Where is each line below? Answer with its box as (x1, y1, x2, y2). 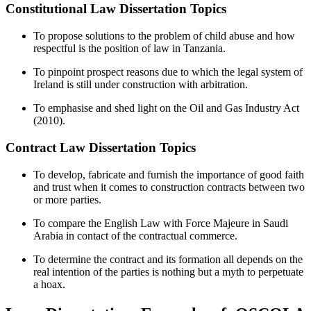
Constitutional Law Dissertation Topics (6, 1, 226, 17)
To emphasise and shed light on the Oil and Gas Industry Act (33, 102, 299, 115)
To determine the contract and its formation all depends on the (33, 253, 303, 265)
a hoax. (33, 278, 65, 290)
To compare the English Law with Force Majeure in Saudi (33, 217, 288, 229)
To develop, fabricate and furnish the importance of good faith (33, 168, 304, 180)
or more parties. (33, 193, 101, 205)
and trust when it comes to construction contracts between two (33, 180, 305, 193)
